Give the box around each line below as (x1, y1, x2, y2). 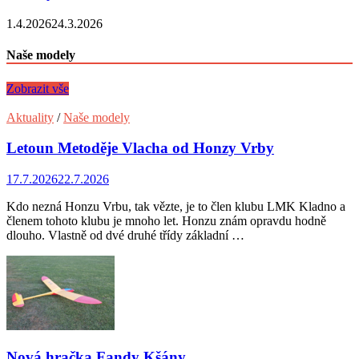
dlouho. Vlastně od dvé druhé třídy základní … (6, 228, 244, 242)
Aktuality (6, 110, 54, 124)
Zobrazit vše (6, 81, 69, 95)
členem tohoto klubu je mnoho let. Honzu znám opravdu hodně (6, 213, 326, 228)
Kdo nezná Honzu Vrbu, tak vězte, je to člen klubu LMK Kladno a (6, 199, 345, 213)
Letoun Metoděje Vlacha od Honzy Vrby (6, 139, 274, 157)
